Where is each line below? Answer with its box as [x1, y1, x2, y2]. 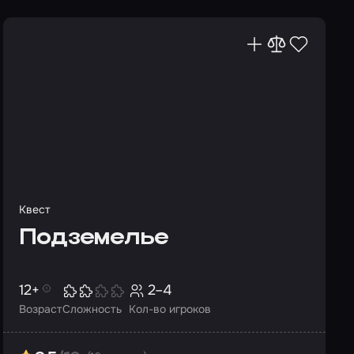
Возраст [19, 302, 62, 316]
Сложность [62, 302, 122, 316]
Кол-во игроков [129, 302, 211, 316]
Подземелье [19, 227, 168, 250]
